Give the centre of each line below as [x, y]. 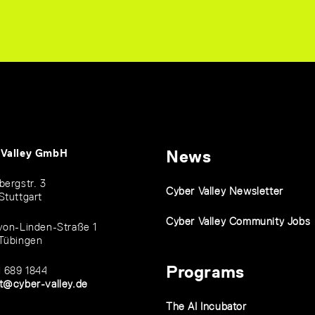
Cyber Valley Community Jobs [238, 221]
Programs [205, 272]
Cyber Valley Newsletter [225, 191]
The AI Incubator [206, 307]
